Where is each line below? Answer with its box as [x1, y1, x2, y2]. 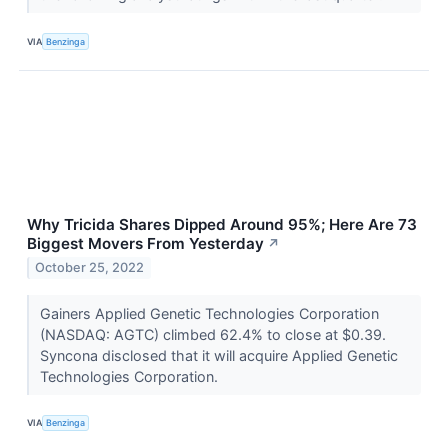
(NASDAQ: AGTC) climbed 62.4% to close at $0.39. [39, 325, 386, 343]
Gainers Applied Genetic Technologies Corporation [39, 304, 379, 322]
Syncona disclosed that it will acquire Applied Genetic [39, 346, 398, 364]
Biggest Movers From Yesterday [27, 233, 264, 253]
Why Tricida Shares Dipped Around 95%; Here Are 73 [27, 214, 417, 234]
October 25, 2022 [35, 260, 145, 276]
